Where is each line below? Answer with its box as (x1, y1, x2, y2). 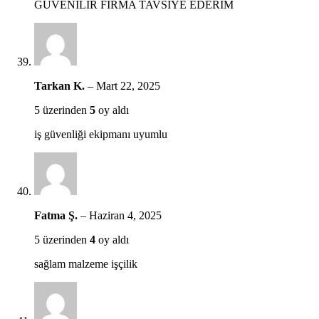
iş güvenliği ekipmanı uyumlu (34, 127, 167, 140)
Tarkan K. (34, 79, 88, 92)
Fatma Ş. (34, 209, 80, 221)
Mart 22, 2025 (96, 79, 160, 92)
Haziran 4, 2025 (89, 209, 162, 221)
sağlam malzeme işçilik (34, 257, 137, 270)
